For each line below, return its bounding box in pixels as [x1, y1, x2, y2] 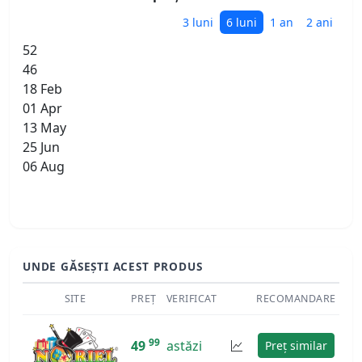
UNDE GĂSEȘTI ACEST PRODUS [23, 259, 203, 275]
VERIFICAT [166, 291, 217, 305]
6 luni [226, 15, 257, 31]
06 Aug [23, 158, 65, 176]
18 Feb [23, 80, 62, 99]
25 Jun [23, 138, 60, 157]
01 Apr [23, 99, 62, 118]
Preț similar [265, 337, 327, 353]
